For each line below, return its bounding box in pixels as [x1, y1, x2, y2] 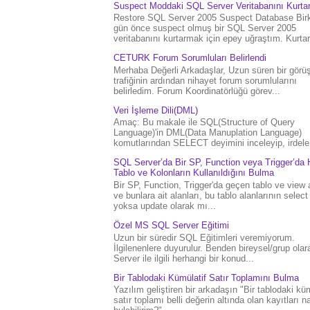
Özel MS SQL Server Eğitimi [113, 220, 229, 231]
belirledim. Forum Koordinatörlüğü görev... [113, 85, 280, 96]
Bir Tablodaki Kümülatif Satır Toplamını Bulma [113, 272, 299, 283]
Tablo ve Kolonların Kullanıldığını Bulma [113, 167, 274, 179]
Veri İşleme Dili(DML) [113, 104, 198, 116]
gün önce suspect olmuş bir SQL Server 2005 [113, 23, 296, 34]
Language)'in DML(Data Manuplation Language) [113, 127, 302, 138]
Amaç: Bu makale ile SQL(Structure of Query [113, 117, 295, 128]
